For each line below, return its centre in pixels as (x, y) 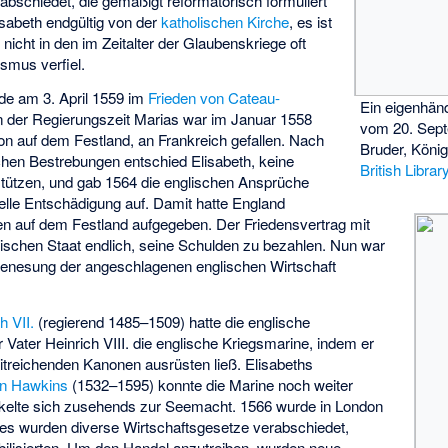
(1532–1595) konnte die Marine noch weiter (211, 385)
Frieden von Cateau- (214, 98)
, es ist (311, 21)
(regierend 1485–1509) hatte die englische (172, 322)
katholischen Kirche (225, 21)
